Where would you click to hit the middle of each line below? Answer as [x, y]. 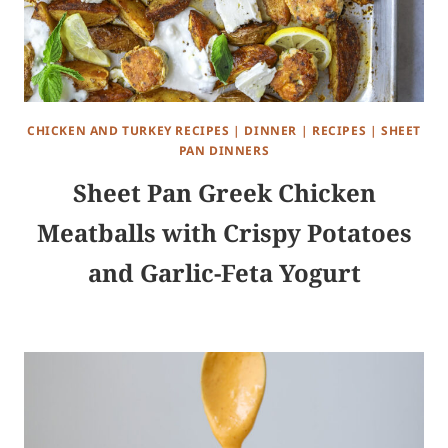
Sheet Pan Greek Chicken [224, 193]
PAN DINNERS [224, 151]
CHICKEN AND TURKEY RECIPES [128, 131]
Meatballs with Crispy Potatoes [224, 233]
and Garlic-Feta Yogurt [224, 273]
